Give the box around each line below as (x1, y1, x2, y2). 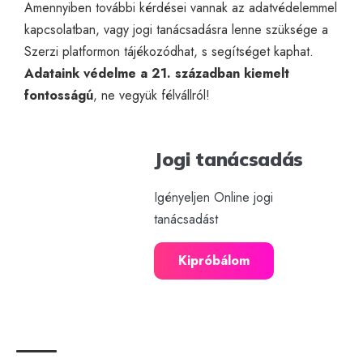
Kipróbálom (178, 250, 250, 270)
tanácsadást (154, 209, 218, 228)
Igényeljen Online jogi (154, 187, 273, 207)
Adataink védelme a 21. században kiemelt (24, 63, 289, 83)
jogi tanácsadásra (133, 19, 228, 39)
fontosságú (24, 85, 93, 105)
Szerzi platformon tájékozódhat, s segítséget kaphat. (24, 41, 314, 61)
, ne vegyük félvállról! (93, 85, 210, 105)
